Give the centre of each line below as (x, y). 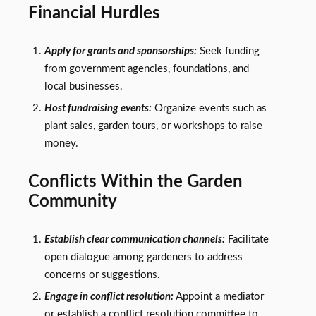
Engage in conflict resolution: (109, 297)
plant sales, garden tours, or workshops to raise (153, 126)
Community (73, 201)
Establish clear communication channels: (134, 240)
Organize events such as (209, 109)
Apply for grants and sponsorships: (120, 51)
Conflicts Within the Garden (135, 181)
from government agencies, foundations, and (146, 69)
